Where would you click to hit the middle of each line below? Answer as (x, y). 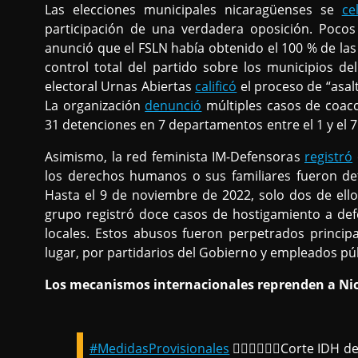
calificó (216, 86)
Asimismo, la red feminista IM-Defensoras (175, 156)
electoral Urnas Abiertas (120, 86)
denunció (173, 105)
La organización (95, 105)
